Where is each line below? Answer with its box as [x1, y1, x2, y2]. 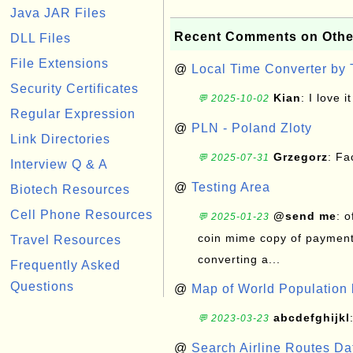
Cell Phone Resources [10, 208, 153, 221]
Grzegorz [273, 150, 328, 163]
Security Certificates [10, 82, 139, 95]
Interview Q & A [10, 158, 108, 171]
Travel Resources [10, 233, 121, 247]
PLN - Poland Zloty [191, 121, 312, 135]
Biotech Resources [10, 183, 130, 196]
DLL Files [10, 32, 71, 45]
